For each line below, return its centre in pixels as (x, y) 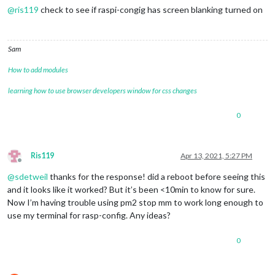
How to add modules (38, 69)
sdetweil (31, 176)
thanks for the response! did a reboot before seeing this (157, 176)
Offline (31, 165)
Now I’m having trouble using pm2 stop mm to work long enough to (135, 202)
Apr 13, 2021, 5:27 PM (216, 155)
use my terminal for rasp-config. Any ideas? (89, 215)
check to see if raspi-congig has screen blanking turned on (151, 9)
